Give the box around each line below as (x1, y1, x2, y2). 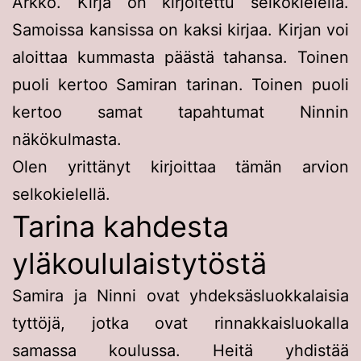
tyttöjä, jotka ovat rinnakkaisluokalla (12, 313, 349, 333)
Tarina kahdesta (12, 208, 229, 244)
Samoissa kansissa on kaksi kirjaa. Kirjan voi (12, 19, 349, 39)
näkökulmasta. (12, 129, 122, 149)
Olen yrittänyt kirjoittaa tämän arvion (12, 156, 349, 176)
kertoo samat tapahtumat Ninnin (12, 102, 349, 122)
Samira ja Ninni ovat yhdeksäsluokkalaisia (12, 285, 349, 305)
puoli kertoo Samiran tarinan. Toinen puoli (12, 74, 349, 94)
